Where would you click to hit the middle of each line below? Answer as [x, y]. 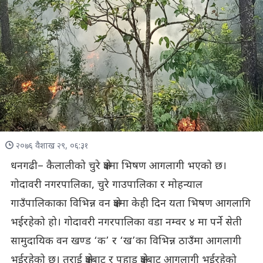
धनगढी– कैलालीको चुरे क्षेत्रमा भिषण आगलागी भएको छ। [118, 166]
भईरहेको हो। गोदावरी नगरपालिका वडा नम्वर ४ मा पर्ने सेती [126, 222]
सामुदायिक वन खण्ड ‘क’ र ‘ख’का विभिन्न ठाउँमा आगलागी [126, 241]
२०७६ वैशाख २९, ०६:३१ [52, 146]
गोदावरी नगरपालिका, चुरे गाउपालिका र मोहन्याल [106, 185]
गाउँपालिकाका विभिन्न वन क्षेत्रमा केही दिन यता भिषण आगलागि [130, 204]
